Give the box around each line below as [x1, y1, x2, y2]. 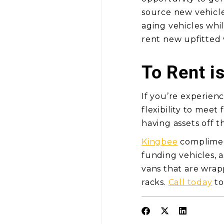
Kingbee [141, 136, 178, 146]
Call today [168, 177, 212, 187]
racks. [141, 177, 168, 187]
